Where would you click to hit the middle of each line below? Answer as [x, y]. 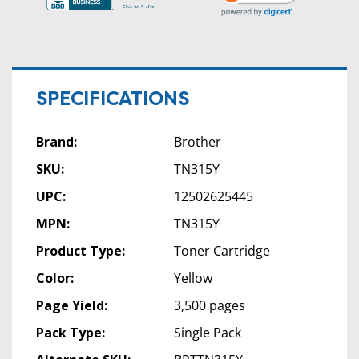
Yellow [193, 278]
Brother [197, 141]
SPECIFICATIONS [113, 98]
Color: [55, 278]
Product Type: [81, 250]
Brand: [56, 141]
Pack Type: [71, 332]
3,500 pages [209, 305]
